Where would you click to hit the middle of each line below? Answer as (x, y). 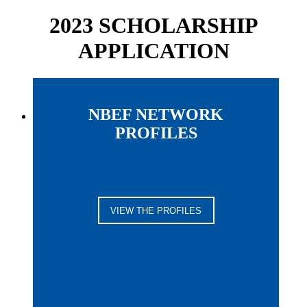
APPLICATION (153, 50)
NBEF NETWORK (156, 115)
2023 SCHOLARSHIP (153, 25)
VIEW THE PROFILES (156, 210)
